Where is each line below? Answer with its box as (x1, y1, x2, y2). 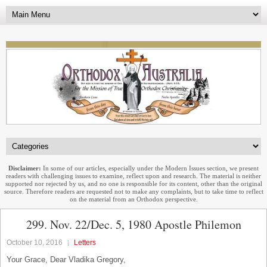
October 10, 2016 (7, 238, 63, 247)
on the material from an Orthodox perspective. (69, 195, 198, 203)
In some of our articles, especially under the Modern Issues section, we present (41, 164, 259, 172)
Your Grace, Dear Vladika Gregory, (7, 254, 126, 264)
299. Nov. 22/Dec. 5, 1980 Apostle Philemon (26, 216, 241, 232)
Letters (74, 238, 96, 247)
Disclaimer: (8, 164, 41, 172)
